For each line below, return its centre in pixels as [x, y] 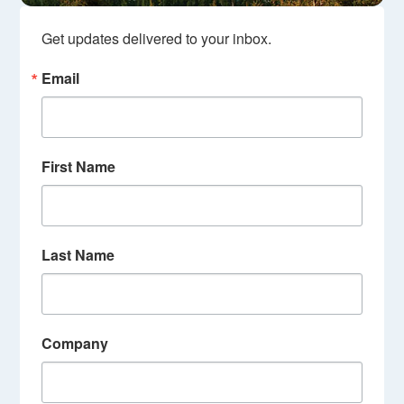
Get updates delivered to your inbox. [157, 38]
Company [75, 343]
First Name [79, 166]
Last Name [78, 254]
